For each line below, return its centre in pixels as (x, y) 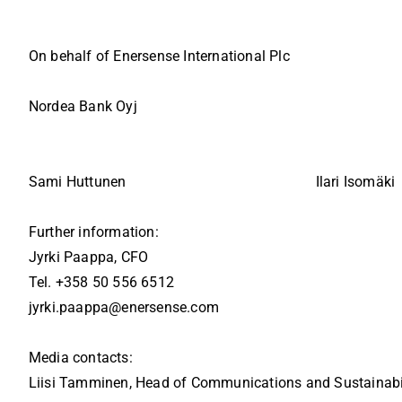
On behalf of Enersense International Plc (159, 57)
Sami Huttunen (77, 182)
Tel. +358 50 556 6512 (101, 283)
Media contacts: (80, 358)
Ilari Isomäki (355, 182)
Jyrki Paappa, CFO (88, 258)
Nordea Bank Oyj (83, 107)
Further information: (93, 232)
